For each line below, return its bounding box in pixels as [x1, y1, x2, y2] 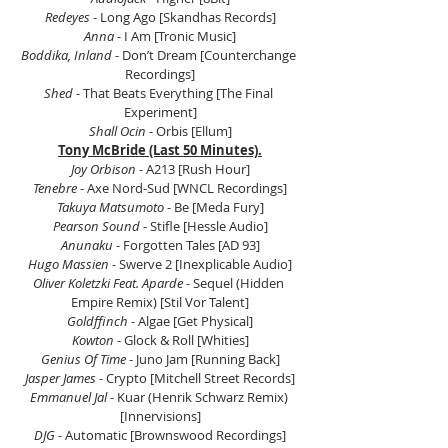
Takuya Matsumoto [56, 198, 167, 216]
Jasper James [25, 369, 96, 387]
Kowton [71, 331, 114, 349]
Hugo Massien [28, 255, 109, 273]
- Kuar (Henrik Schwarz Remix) [109, 388, 291, 406]
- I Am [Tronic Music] [117, 27, 236, 45]
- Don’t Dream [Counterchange [112, 46, 299, 64]
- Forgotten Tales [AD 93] [112, 236, 260, 254]
